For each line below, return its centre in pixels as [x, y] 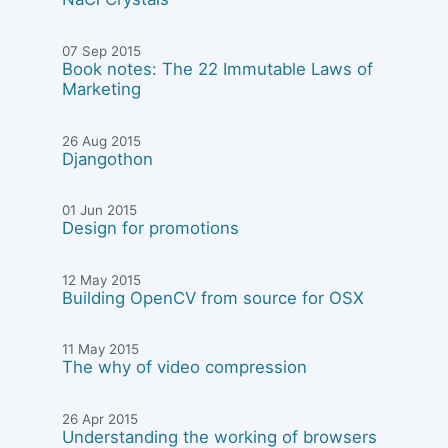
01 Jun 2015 [100, 210]
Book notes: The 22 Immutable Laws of [218, 69]
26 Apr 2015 [100, 419]
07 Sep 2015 [102, 51]
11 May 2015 [101, 349]
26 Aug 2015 [102, 140]
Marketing [102, 89]
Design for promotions [151, 228]
